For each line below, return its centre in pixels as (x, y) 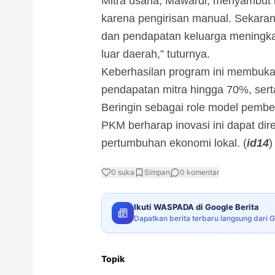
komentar (202, 172)
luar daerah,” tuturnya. (156, 54)
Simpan (157, 172)
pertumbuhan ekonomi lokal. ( (174, 143)
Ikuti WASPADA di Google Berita (196, 207)
